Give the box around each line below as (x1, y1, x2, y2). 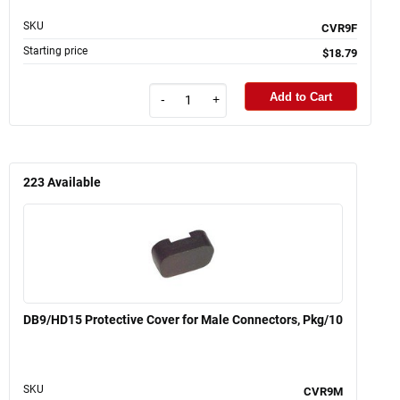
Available (47, 174, 101, 190)
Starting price (23, 45, 87, 57)
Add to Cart (270, 89, 332, 104)
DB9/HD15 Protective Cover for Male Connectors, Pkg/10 (23, 312, 343, 327)
